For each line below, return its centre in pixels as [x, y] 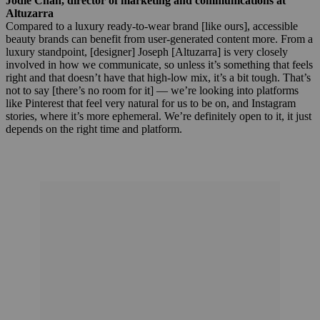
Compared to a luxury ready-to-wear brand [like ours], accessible [152, 26]
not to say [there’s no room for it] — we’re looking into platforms [152, 90]
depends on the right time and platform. [94, 129]
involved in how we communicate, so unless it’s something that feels [159, 64]
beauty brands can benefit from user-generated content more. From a [159, 39]
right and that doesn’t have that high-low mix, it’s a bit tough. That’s [158, 77]
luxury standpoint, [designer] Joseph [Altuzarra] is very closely [147, 51]
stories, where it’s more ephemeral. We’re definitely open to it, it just [159, 116]
